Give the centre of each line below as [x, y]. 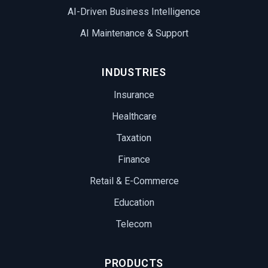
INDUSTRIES [134, 72]
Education [134, 203]
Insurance [134, 95]
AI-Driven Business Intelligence [134, 12]
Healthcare [134, 117]
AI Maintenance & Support [134, 33]
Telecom [134, 224]
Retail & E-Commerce [134, 181]
